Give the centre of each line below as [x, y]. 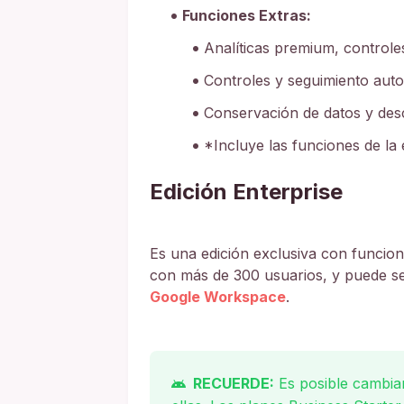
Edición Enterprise [246, 191]
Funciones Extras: [247, 15]
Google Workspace [218, 296]
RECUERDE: [234, 383]
